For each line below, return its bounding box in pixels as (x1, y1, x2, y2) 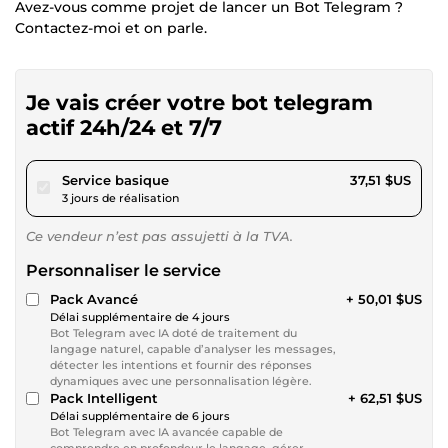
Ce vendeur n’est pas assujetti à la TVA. (26, 227, 293, 244)
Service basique (62, 171, 169, 188)
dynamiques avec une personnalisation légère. (50, 373, 312, 388)
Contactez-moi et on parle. (15, 18, 207, 37)
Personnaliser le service (26, 260, 221, 280)
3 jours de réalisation (62, 190, 179, 205)
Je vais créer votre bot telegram (26, 89, 373, 115)
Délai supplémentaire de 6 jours (50, 408, 230, 423)
